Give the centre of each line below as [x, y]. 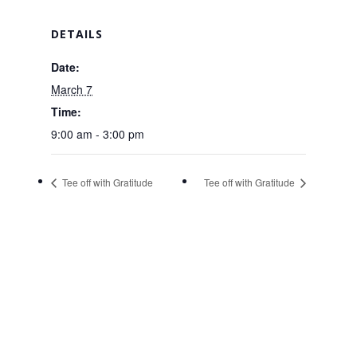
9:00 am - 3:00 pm [98, 134]
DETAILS [77, 34]
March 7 [72, 89]
